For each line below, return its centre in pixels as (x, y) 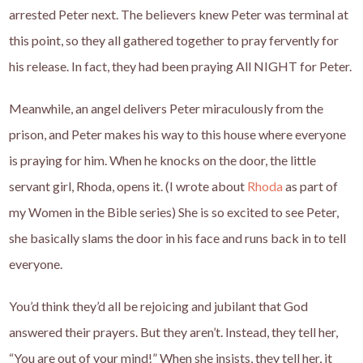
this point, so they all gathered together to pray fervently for (174, 41)
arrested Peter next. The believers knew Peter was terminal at (179, 15)
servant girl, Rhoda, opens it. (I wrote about (128, 186)
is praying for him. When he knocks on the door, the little (163, 160)
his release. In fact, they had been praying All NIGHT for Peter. (181, 66)
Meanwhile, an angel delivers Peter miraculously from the (167, 109)
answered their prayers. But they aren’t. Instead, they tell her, (174, 332)
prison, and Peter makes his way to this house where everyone (178, 135)
